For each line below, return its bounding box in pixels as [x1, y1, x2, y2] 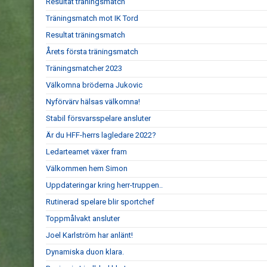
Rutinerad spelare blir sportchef [46, 197, 154, 206]
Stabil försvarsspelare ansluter [46, 114, 151, 123]
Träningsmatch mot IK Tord [46, 14, 138, 23]
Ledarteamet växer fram [46, 147, 127, 156]
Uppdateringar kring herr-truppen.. [46, 181, 163, 190]
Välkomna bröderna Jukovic [46, 80, 142, 89]
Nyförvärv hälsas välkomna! [46, 97, 140, 106]
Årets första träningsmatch [46, 47, 138, 56]
